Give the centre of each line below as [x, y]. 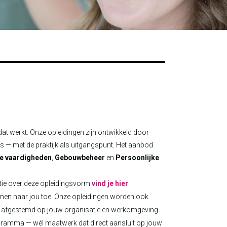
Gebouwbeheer [80, 158]
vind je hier [110, 183]
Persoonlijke [137, 158]
